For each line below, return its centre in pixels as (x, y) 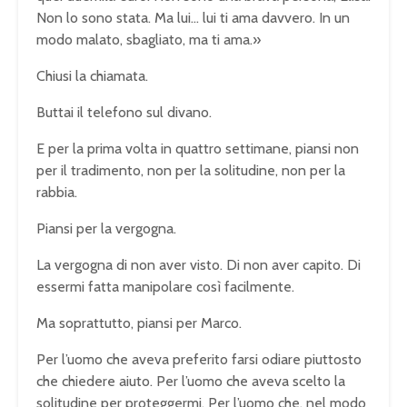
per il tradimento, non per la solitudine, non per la (191, 170)
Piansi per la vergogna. (106, 228)
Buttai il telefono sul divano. (124, 112)
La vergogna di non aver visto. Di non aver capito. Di (199, 264)
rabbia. (57, 192)
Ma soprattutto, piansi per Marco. (139, 323)
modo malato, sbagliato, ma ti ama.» (149, 39)
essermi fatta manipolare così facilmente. (165, 286)
